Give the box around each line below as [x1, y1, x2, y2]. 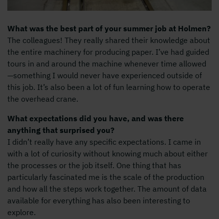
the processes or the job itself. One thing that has [7, 160, 181, 170]
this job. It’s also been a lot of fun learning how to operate [7, 82, 210, 92]
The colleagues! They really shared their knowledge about [7, 35, 210, 45]
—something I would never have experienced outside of [7, 70, 202, 80]
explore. [7, 207, 36, 217]
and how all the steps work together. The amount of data [7, 183, 207, 194]
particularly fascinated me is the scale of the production [7, 172, 204, 182]
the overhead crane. [7, 93, 78, 104]
